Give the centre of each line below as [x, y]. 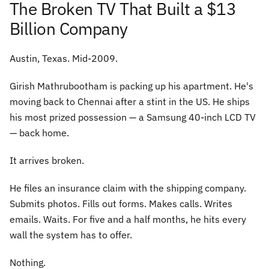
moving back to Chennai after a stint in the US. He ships [130, 101]
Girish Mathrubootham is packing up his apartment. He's [131, 86]
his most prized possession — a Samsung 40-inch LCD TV [133, 117]
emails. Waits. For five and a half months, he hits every [128, 219]
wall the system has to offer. [71, 235]
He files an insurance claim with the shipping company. [128, 188]
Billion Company [69, 29]
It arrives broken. [47, 160]
